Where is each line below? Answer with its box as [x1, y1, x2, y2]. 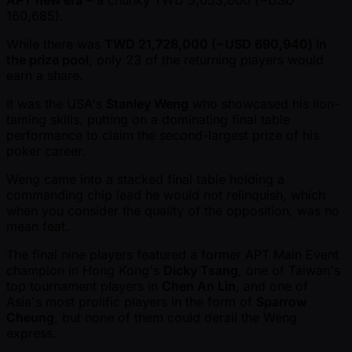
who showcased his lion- [189, 96, 339, 112]
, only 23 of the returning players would [89, 52, 324, 68]
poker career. [6, 143, 86, 159]
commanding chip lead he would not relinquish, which [6, 187, 325, 203]
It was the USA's [6, 96, 106, 112]
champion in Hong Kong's [6, 262, 163, 279]
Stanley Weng [106, 96, 189, 112]
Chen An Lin [162, 278, 236, 295]
